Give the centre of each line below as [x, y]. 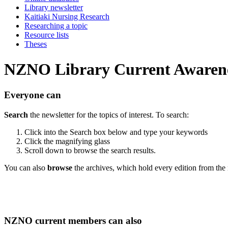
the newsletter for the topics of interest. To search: [109, 115]
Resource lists [47, 35]
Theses [36, 44]
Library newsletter [54, 8]
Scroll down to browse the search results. [90, 150]
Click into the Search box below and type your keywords [116, 132]
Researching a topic [56, 26]
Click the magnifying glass [67, 141]
